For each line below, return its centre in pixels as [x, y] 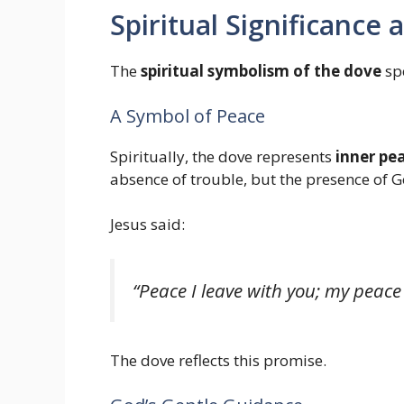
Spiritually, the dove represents [223, 156]
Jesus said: [147, 225]
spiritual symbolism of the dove [261, 71]
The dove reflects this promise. [218, 361]
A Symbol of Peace [188, 115]
